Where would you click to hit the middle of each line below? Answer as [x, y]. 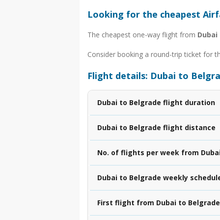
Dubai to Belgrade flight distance [156, 127]
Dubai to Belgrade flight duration [156, 102]
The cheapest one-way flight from [142, 34]
